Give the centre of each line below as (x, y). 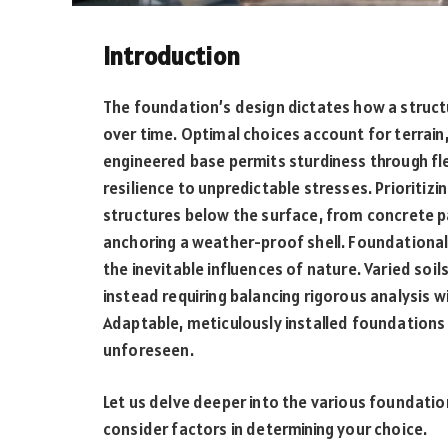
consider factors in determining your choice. (265, 429)
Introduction (171, 56)
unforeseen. (148, 349)
